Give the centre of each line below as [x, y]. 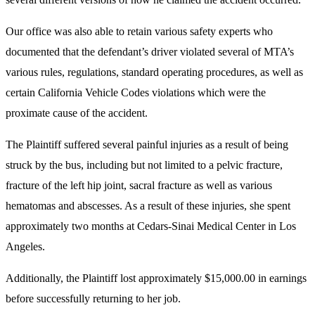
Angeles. [25, 246]
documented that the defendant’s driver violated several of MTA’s [150, 51]
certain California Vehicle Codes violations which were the [136, 92]
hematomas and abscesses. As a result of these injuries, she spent [148, 205]
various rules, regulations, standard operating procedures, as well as [154, 72]
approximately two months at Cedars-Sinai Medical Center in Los [151, 226]
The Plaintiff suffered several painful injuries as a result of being [147, 144]
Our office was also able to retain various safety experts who [139, 31]
